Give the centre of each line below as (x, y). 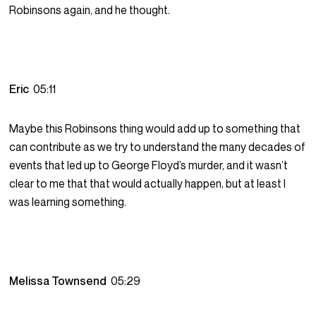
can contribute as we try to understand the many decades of (158, 147)
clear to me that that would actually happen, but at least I (148, 184)
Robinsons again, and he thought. (90, 10)
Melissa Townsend (60, 281)
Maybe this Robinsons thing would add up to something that (155, 129)
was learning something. (68, 202)
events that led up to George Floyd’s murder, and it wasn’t (149, 165)
